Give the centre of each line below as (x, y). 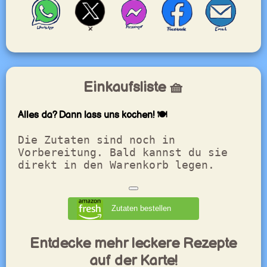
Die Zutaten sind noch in (96, 139)
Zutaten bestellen (141, 208)
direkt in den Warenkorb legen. (116, 164)
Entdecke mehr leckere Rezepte (133, 244)
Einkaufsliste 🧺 (133, 87)
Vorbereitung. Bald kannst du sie (122, 152)
